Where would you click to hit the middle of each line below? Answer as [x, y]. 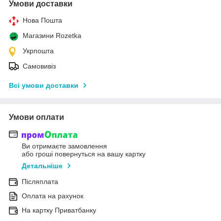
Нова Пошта [42, 20]
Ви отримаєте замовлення [64, 146]
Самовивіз [39, 66]
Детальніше [42, 166]
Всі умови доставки [44, 86]
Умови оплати [37, 117]
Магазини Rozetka [52, 36]
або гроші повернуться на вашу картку [84, 154]
